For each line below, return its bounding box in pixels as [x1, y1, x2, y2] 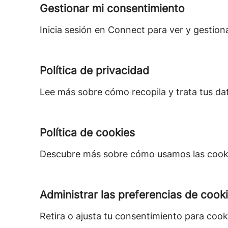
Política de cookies [40, 126, 135, 139]
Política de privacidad [40, 64, 149, 77]
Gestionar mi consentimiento [40, 2, 185, 15]
